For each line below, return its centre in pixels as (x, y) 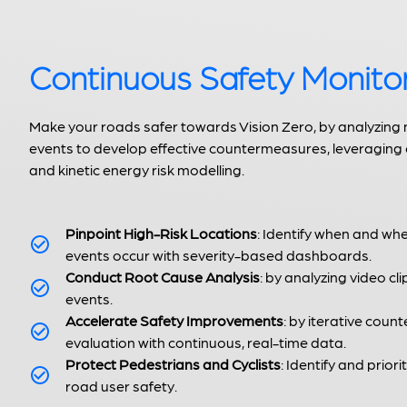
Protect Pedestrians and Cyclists (173, 364)
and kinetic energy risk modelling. (137, 170)
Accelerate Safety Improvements (174, 321)
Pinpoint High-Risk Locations (161, 233)
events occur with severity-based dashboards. (218, 255)
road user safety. (121, 386)
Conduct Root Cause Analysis (163, 277)
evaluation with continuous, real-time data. (206, 342)
